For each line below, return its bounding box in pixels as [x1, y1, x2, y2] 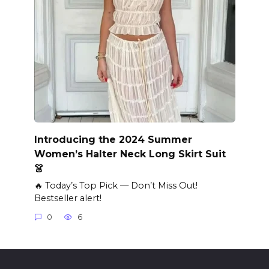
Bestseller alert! [34, 192, 101, 204]
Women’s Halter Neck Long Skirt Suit [34, 148, 226, 160]
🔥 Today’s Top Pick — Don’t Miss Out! [34, 180, 198, 191]
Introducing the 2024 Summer [34, 133, 192, 145]
